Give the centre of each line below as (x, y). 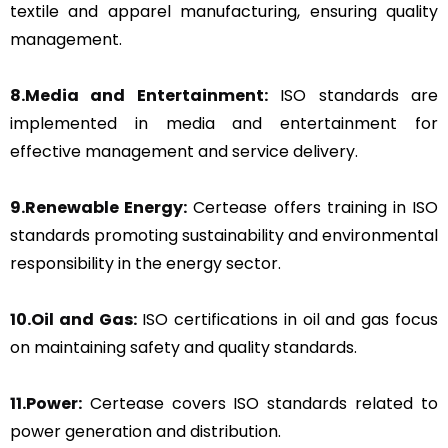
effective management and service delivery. (184, 151)
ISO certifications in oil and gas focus (287, 319)
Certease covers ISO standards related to (260, 403)
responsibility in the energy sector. (145, 263)
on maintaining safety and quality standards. (183, 347)
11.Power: (46, 403)
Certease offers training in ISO (313, 207)
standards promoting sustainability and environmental (224, 235)
